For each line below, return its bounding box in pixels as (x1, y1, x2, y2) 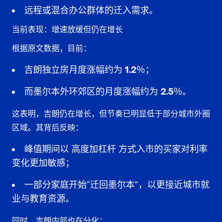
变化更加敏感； (12, 157, 74, 169)
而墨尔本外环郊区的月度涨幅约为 (24, 86, 161, 98)
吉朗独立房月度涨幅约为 (24, 64, 125, 76)
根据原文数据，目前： (12, 43, 91, 54)
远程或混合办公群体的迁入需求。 (24, 4, 158, 16)
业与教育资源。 (12, 193, 74, 205)
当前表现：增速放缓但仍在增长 (12, 24, 123, 35)
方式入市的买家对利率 (116, 143, 208, 155)
